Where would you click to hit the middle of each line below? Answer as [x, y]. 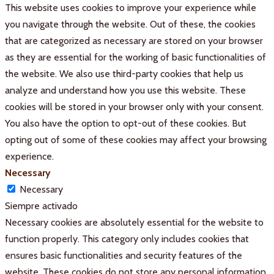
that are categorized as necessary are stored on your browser [134, 40]
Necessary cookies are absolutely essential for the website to [134, 222]
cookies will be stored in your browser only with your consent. [134, 106]
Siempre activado [41, 206]
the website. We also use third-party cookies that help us [124, 73]
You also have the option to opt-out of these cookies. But [126, 123]
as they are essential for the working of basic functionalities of [135, 57]
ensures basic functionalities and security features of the [124, 255]
